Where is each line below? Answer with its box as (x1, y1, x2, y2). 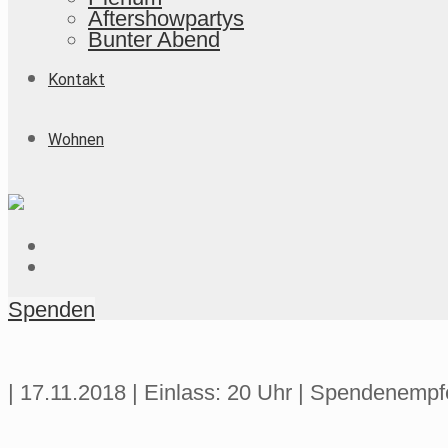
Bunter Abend (88, 27, 220, 52)
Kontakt (48, 70, 105, 89)
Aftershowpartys (88, 6, 244, 31)
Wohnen (48, 130, 104, 149)
